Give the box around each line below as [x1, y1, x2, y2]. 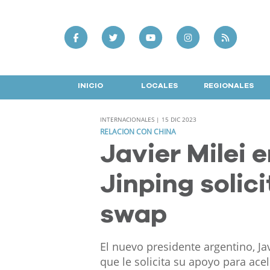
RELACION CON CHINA [99, 127, 176, 137]
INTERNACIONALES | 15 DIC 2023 [99, 115, 196, 124]
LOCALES [141, 81, 178, 89]
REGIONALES [204, 81, 254, 89]
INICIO [77, 81, 103, 89]
